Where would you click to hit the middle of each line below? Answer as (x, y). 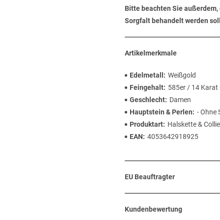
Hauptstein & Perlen (161, 112)
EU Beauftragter (150, 177)
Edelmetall (147, 75)
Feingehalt (147, 87)
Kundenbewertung (153, 209)
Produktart (146, 124)
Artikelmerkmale (151, 53)
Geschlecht (147, 100)
